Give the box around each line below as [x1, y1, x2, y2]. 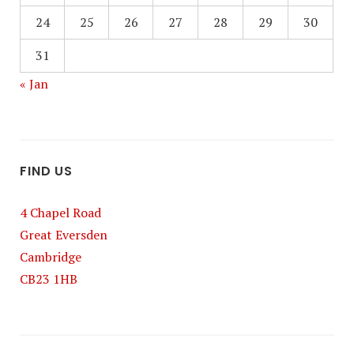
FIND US [20, 161, 73, 180]
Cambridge [20, 247, 82, 265]
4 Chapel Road [20, 203, 102, 221]
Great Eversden [20, 225, 108, 243]
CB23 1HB [20, 269, 78, 288]
